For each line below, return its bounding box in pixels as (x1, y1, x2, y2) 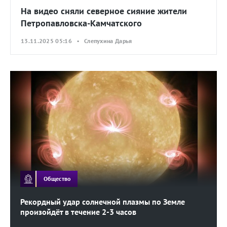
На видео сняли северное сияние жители (21, 5, 187, 17)
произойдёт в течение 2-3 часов (20, 207, 136, 217)
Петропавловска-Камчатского (21, 17, 142, 29)
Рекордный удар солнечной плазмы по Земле (20, 197, 185, 207)
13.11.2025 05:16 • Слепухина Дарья (21, 36, 132, 45)
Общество (44, 174, 71, 182)
